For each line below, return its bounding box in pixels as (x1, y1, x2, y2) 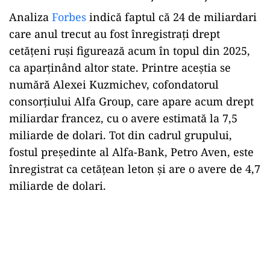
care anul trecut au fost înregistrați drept (9, 26, 220, 41)
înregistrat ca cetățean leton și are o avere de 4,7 (9, 161, 260, 176)
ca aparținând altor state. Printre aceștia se (9, 60, 231, 75)
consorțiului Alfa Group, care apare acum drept (9, 93, 254, 108)
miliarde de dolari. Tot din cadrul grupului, (9, 127, 232, 142)
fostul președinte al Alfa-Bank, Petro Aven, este (9, 144, 254, 159)
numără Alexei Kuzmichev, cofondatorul (9, 77, 219, 92)
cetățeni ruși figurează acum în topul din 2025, (9, 43, 250, 58)
